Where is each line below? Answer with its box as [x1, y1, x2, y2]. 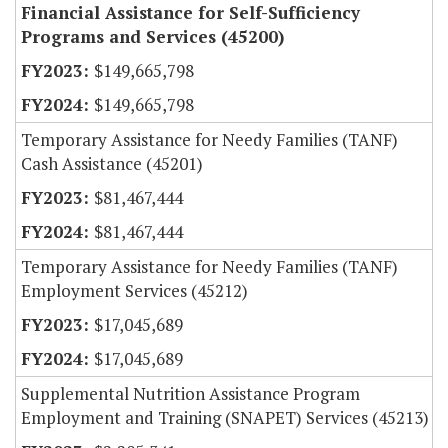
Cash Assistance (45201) [21, 152, 203, 176]
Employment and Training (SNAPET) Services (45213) [21, 406, 429, 430]
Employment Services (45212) [21, 279, 248, 303]
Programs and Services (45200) [21, 25, 284, 49]
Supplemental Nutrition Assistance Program [21, 382, 360, 406]
